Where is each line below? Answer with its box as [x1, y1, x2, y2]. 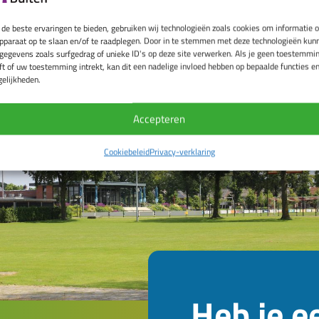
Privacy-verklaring [149, 145, 215, 157]
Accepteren [133, 111, 186, 126]
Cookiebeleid [103, 145, 150, 157]
